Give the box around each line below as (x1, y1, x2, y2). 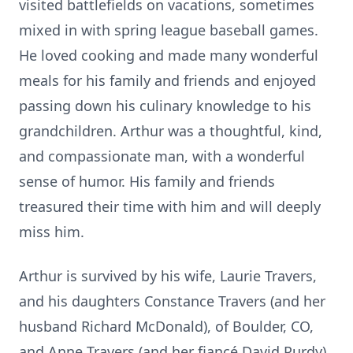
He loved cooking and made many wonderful (19, 46, 318, 65)
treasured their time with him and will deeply (19, 197, 321, 216)
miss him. (19, 222, 84, 241)
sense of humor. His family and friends (19, 172, 275, 191)
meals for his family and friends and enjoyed (19, 71, 316, 90)
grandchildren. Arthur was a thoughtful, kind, (19, 121, 322, 140)
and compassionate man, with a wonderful (19, 147, 305, 165)
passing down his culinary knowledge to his (19, 96, 311, 115)
